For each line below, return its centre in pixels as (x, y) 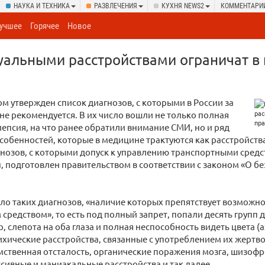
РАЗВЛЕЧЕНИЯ (116, 6)
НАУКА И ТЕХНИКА (42, 6)
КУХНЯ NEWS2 (183, 6)
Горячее (45, 26)
